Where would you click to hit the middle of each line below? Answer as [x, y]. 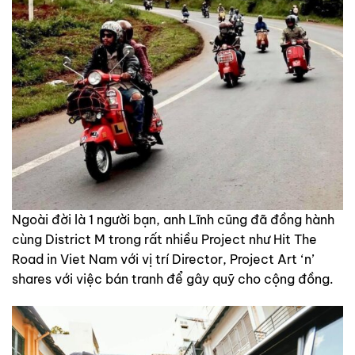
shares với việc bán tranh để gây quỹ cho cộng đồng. [173, 279]
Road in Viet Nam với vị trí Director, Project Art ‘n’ [163, 259]
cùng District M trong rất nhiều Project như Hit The [164, 239]
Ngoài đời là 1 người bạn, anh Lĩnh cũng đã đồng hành [173, 219]
